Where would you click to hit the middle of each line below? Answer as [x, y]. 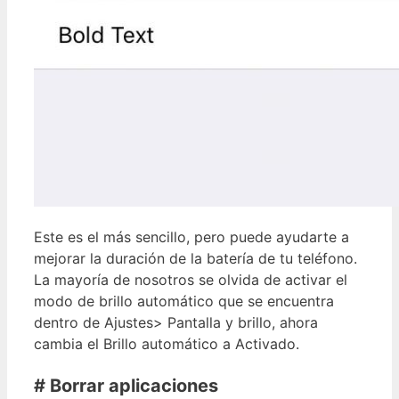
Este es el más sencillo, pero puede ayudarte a [191, 236]
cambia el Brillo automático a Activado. [167, 343]
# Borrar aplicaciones [126, 385]
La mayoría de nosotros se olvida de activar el [191, 279]
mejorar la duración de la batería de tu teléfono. [195, 258]
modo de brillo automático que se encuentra [184, 301]
